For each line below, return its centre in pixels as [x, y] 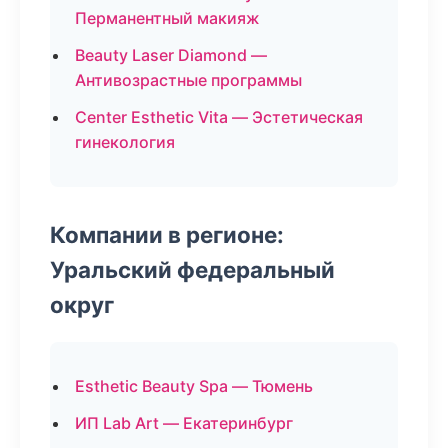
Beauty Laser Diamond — [171, 55]
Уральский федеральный [192, 269]
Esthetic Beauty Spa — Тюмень [194, 386]
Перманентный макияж [167, 18]
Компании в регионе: [167, 234]
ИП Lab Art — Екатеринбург [184, 423]
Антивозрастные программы [188, 80]
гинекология [125, 142]
